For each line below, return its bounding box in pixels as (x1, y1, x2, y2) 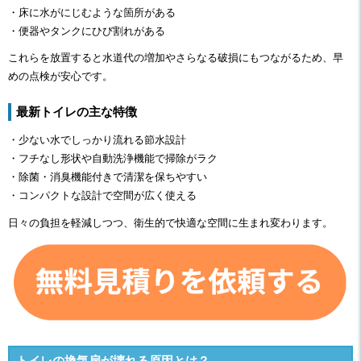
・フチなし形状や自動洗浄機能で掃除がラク (8, 152, 218, 165)
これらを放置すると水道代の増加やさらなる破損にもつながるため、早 (8, 51, 343, 64)
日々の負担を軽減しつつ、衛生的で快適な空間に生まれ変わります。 (8, 216, 333, 229)
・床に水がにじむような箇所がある (8, 6, 176, 19)
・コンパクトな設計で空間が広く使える (8, 189, 197, 202)
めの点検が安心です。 (8, 69, 113, 82)
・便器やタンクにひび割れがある (8, 24, 165, 37)
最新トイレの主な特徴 (16, 105, 137, 119)
